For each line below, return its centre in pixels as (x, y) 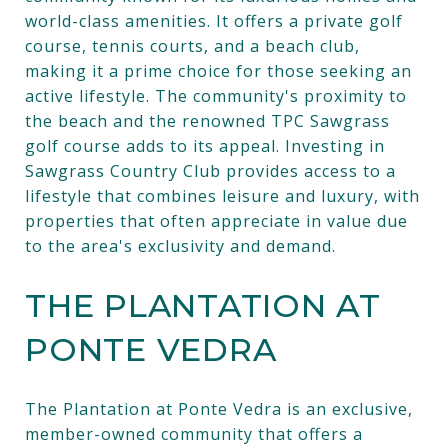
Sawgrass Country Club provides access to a (210, 170)
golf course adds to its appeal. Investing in (205, 145)
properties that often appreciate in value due (216, 220)
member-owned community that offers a (194, 433)
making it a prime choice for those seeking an (218, 70)
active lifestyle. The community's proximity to (216, 95)
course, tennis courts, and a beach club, (192, 45)
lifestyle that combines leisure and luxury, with (222, 195)
